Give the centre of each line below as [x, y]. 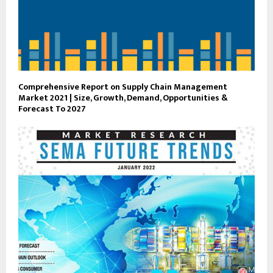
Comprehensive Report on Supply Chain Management [123, 87]
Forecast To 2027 [52, 108]
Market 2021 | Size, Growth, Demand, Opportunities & [123, 97]
